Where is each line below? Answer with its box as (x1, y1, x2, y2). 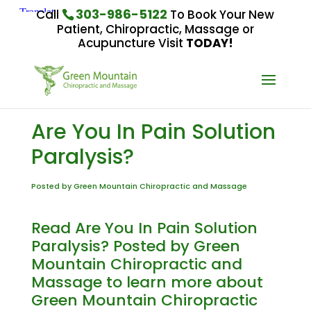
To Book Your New (167, 6, 275, 23)
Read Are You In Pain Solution (31, 217, 258, 239)
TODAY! (185, 34, 233, 51)
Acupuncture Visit (77, 34, 186, 51)
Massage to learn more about (31, 271, 263, 293)
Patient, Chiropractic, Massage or (56, 20, 254, 37)
